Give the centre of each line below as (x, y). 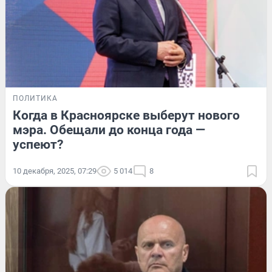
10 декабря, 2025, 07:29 (55, 171)
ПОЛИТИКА (35, 99)
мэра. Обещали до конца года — (109, 130)
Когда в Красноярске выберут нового (126, 116)
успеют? (38, 145)
